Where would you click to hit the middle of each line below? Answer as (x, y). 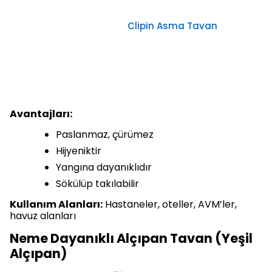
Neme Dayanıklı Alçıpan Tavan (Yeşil (131, 239)
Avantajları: (41, 114)
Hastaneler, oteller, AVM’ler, (170, 205)
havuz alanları (43, 216)
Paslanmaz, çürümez (105, 135)
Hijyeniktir (79, 151)
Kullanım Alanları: (56, 205)
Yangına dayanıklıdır (104, 168)
